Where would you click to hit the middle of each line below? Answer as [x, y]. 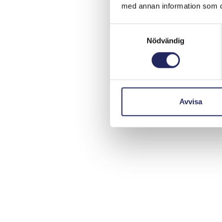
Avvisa [191, 102]
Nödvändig [166, 41]
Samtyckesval [133, 29]
